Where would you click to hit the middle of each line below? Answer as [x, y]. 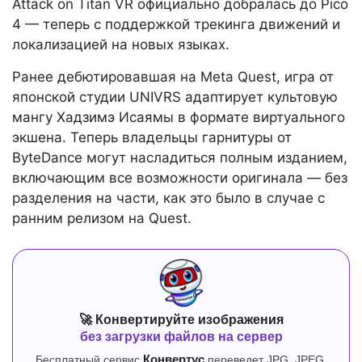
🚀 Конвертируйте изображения [181, 320]
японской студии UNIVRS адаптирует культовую [175, 97]
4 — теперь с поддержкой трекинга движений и [176, 25]
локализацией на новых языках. [121, 45]
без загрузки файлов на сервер [181, 337]
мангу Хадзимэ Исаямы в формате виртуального [179, 118]
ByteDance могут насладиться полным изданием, [180, 158]
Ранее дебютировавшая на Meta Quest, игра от [173, 77]
